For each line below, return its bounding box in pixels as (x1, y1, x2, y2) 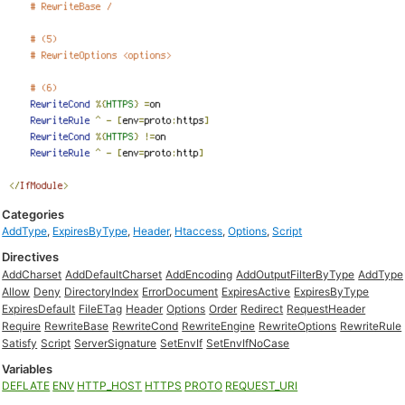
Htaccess (174, 224, 223, 238)
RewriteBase (44, 319, 109, 333)
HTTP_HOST (77, 379, 143, 392)
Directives (2, 250, 60, 264)
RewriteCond (112, 319, 179, 333)
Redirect (240, 302, 284, 316)
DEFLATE (2, 379, 51, 392)
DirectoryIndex (64, 285, 139, 298)
